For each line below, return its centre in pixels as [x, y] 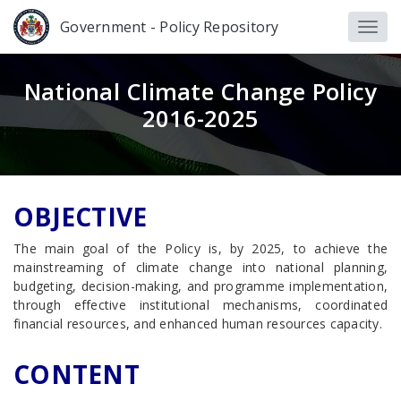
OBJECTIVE [81, 217]
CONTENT [77, 374]
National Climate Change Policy [200, 92]
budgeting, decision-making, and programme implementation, [200, 286]
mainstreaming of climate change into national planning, [200, 267]
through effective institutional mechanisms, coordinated [200, 305]
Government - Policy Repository [170, 27]
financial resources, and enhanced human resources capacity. [198, 324]
